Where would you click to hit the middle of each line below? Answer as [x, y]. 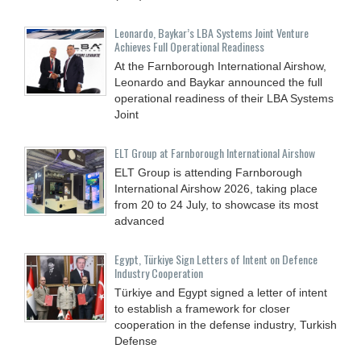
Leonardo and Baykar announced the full [218, 82]
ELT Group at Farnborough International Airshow [215, 152]
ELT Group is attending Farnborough [208, 172]
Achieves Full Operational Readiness [189, 46]
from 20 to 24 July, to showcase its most [216, 204]
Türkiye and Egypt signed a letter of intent [221, 292]
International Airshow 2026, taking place [216, 188]
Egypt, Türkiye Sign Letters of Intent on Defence [216, 259]
